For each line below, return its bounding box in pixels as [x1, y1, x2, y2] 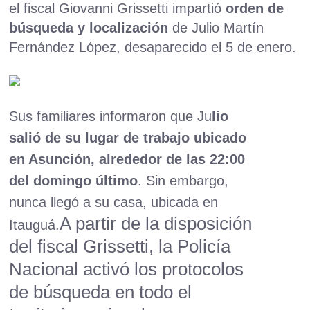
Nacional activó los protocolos [9, 259, 244, 280]
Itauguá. [9, 217, 60, 233]
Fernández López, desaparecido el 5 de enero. [9, 39, 297, 55]
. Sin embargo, [138, 173, 229, 189]
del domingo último [9, 173, 138, 189]
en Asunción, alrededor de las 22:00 [9, 152, 246, 167]
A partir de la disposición [60, 214, 253, 234]
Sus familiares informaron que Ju [9, 109, 212, 125]
